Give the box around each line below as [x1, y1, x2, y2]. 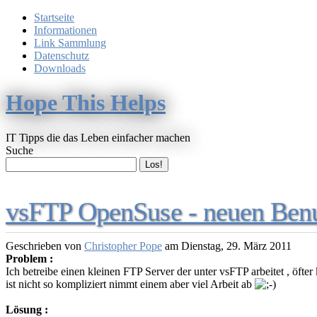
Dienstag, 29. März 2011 [181, 239, 292, 252]
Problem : [6, 252, 53, 265]
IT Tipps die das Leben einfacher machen [6, 131, 190, 144]
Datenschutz [34, 50, 89, 62]
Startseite [34, 11, 74, 23]
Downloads [34, 62, 86, 74]
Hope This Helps [6, 90, 166, 116]
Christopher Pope [84, 239, 162, 252]
